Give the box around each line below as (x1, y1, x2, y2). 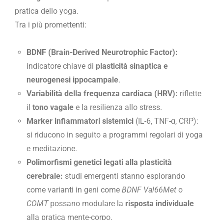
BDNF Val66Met (122, 185, 176, 194)
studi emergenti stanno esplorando (63, 171, 185, 181)
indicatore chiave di (27, 61, 96, 71)
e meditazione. (27, 143, 77, 153)
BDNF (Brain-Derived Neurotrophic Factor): (27, 47, 178, 57)
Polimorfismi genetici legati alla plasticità (27, 157, 172, 167)
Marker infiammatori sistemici (27, 116, 134, 126)
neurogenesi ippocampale (27, 75, 118, 84)
